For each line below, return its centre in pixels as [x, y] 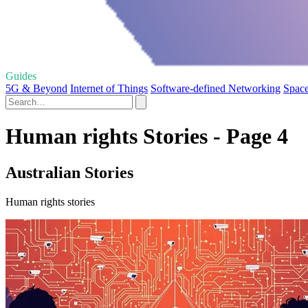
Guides [21, 76]
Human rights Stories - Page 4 [147, 136]
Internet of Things [109, 88]
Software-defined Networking [216, 88]
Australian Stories [69, 173]
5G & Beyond [36, 88]
